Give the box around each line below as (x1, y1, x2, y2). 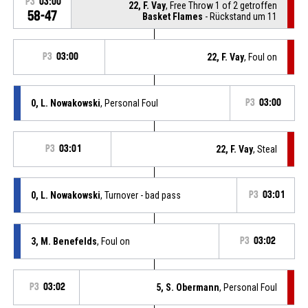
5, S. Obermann (156, 281, 220, 293)
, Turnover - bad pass (100, 189, 181, 201)
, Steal (253, 143, 278, 155)
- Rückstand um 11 (203, 10, 278, 22)
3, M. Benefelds (30, 235, 97, 247)
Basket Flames (142, 10, 203, 22)
